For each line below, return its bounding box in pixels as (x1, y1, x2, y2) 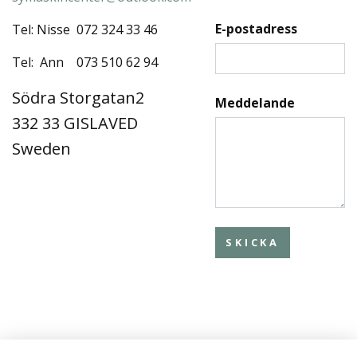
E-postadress (215, 20, 297, 38)
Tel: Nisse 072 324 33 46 (12, 21, 167, 39)
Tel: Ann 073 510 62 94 (12, 53, 158, 72)
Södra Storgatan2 (12, 87, 144, 109)
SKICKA (226, 235, 280, 250)
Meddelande (215, 93, 295, 112)
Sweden (12, 138, 71, 160)
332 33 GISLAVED (12, 112, 138, 135)
